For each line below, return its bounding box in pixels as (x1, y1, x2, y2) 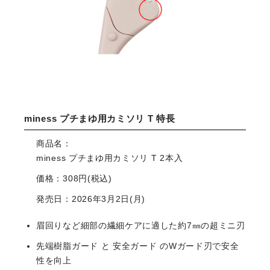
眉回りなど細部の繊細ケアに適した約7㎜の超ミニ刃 (36, 221, 245, 231)
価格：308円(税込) (36, 174, 112, 184)
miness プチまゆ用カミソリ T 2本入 (36, 153, 183, 163)
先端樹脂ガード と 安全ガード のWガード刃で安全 (36, 241, 239, 251)
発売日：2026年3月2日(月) (36, 194, 146, 204)
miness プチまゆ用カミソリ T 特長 (24, 113, 175, 124)
